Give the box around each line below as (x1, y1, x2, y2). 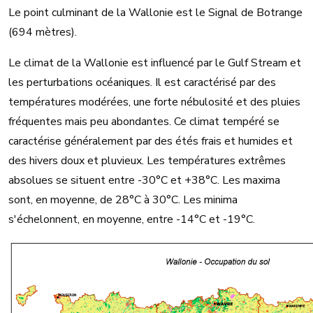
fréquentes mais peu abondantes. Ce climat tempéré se (8, 114, 279, 129)
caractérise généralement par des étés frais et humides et (8, 133, 293, 149)
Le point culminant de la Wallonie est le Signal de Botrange (8, 5, 303, 20)
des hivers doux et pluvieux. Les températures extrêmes (8, 153, 286, 168)
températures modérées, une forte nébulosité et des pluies (8, 94, 300, 110)
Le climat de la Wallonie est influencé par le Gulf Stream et (8, 55, 301, 71)
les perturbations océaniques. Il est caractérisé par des (8, 75, 276, 90)
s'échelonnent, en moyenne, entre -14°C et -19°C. (8, 212, 255, 227)
